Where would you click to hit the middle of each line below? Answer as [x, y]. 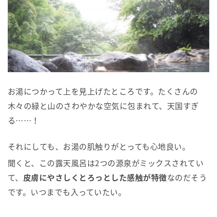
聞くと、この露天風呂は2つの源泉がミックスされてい [106, 163]
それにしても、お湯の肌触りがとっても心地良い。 [99, 147]
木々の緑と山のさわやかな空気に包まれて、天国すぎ [103, 106]
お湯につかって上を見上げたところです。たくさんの [103, 91]
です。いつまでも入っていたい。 [67, 192]
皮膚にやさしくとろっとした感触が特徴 [95, 178]
